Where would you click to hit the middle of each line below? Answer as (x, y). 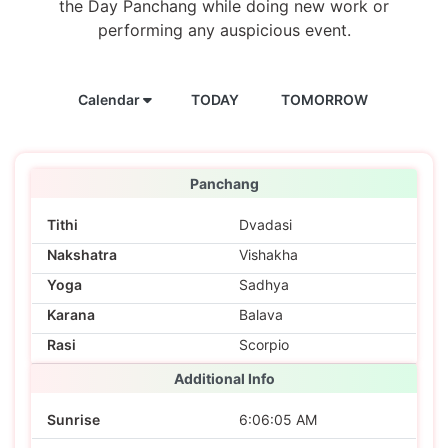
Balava (261, 314)
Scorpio (264, 344)
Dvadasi (265, 224)
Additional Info (224, 378)
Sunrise (73, 419)
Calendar (110, 99)
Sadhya (264, 284)
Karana (71, 314)
